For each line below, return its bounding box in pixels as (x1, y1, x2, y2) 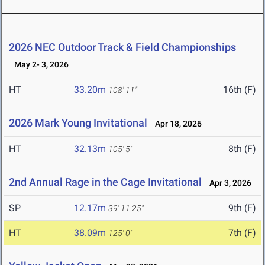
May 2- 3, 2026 (9, 60, 69, 70)
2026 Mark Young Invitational (9, 117, 147, 130)
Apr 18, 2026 (150, 119, 202, 129)
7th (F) (228, 227, 256, 239)
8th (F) (228, 143, 256, 155)
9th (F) (228, 202, 256, 214)
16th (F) (223, 84, 256, 96)
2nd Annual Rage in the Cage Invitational (9, 176, 202, 189)
